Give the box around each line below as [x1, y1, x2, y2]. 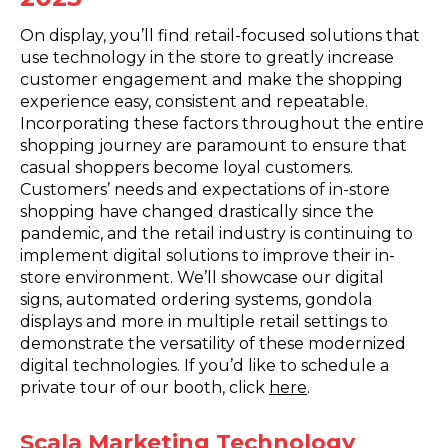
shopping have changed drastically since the [20, 201, 374, 221]
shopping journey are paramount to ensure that [20, 135, 407, 155]
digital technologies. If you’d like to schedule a [20, 355, 389, 375]
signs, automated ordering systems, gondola [20, 289, 372, 309]
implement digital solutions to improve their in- [20, 245, 395, 265]
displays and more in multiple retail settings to [20, 311, 388, 331]
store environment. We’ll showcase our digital [20, 267, 384, 287]
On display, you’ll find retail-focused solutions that [20, 25, 420, 45]
